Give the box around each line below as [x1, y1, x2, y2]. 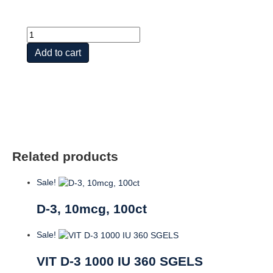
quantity [26, 88, 57, 98]
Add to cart [35, 47, 81, 58]
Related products [12, 149, 118, 163]
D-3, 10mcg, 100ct [37, 201, 147, 216]
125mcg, [26, 51, 60, 62]
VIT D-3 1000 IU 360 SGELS [37, 253, 203, 268]
